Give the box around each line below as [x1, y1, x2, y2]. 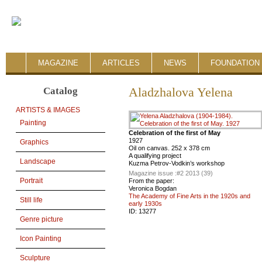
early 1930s [129, 200, 162, 207]
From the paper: [129, 177, 174, 184]
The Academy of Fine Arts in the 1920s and [129, 192, 250, 199]
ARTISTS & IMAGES [16, 106, 80, 115]
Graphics [20, 138, 49, 147]
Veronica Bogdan [129, 185, 177, 192]
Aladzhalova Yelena [129, 85, 233, 99]
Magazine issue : [129, 170, 177, 177]
